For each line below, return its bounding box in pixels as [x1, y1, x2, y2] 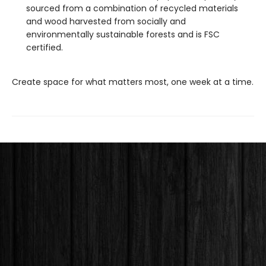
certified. [26, 42, 63, 53]
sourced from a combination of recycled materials [26, 2, 238, 14]
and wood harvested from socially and [26, 15, 186, 27]
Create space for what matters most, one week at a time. [12, 76, 254, 88]
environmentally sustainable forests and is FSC [26, 28, 220, 40]
